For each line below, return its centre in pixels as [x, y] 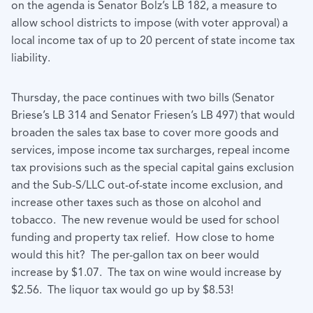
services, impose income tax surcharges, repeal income [151, 151]
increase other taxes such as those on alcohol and [136, 203]
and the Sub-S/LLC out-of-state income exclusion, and [147, 185]
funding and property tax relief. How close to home [143, 238]
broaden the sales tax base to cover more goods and [145, 133]
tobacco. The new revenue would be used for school [145, 220]
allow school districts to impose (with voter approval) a [150, 23]
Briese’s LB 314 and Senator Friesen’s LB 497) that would [153, 116]
